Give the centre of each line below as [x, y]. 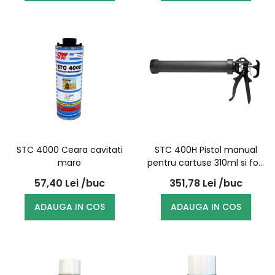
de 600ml [206, 176]
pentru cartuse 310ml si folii [206, 163]
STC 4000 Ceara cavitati [69, 150]
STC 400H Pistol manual [206, 150]
